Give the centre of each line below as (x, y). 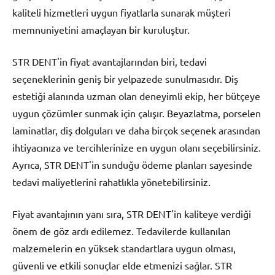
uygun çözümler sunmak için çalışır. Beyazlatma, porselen (137, 113)
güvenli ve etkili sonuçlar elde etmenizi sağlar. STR (122, 265)
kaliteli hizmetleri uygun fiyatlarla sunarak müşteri (122, 12)
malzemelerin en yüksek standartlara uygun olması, (124, 248)
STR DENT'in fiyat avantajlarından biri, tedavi (110, 61)
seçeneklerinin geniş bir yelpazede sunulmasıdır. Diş (125, 78)
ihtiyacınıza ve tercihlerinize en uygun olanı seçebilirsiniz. (137, 147)
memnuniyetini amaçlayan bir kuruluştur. (101, 29)
